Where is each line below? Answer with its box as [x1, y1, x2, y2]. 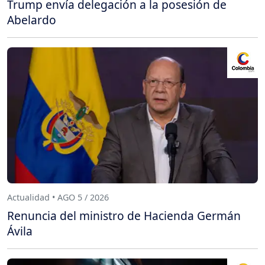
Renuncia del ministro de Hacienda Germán [7, 208, 241, 224]
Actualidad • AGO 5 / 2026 [7, 191, 109, 203]
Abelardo [7, 12, 56, 28]
